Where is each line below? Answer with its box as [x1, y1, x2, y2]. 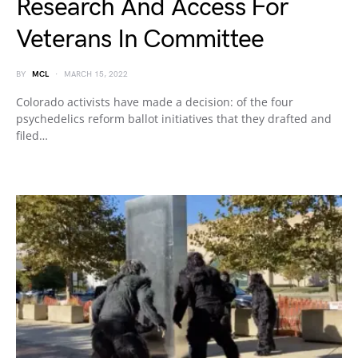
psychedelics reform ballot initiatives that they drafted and [16, 111, 332, 126]
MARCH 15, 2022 [64, 70, 128, 79]
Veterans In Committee [16, 24, 265, 55]
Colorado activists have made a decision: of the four [16, 94, 293, 109]
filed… [16, 128, 48, 143]
